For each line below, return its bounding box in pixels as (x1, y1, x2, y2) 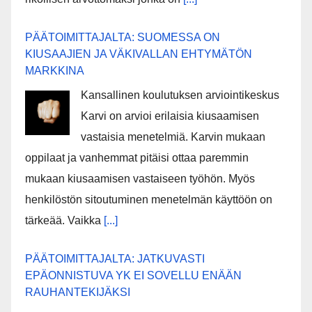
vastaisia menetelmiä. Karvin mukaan (81, 131, 265, 143)
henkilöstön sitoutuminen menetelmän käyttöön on (25, 194, 272, 206)
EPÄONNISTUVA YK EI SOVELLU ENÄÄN (25, 270, 242, 282)
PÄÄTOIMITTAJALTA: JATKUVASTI (25, 253, 205, 265)
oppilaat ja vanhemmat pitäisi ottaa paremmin (25, 152, 249, 164)
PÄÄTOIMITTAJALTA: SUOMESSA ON (25, 31, 220, 44)
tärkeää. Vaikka (25, 214, 104, 227)
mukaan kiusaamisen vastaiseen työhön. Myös (25, 173, 255, 185)
